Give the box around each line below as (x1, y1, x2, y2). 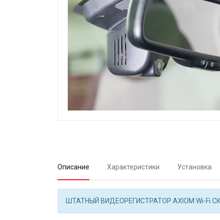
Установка (177, 163, 212, 171)
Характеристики (107, 163, 160, 171)
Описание (57, 163, 89, 171)
